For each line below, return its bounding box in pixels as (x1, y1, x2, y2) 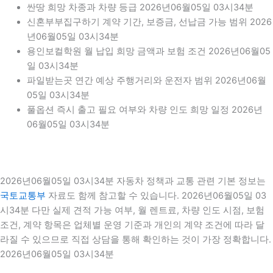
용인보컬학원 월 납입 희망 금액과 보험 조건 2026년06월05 (26, 45, 271, 57)
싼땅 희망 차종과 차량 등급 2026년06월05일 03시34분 (26, 1, 253, 13)
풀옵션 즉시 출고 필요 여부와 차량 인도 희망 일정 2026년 (26, 104, 263, 115)
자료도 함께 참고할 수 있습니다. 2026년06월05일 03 (46, 190, 266, 202)
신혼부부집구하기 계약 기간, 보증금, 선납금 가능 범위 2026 (26, 16, 272, 27)
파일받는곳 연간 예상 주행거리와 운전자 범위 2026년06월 (26, 74, 266, 86)
